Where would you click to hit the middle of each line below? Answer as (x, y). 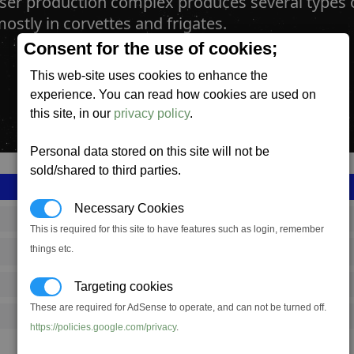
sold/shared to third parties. (106, 170)
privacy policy (152, 113)
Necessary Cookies (123, 208)
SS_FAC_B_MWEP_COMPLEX (121, 219)
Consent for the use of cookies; (151, 49)
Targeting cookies (118, 286)
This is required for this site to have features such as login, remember (177, 229)
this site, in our (72, 113)
